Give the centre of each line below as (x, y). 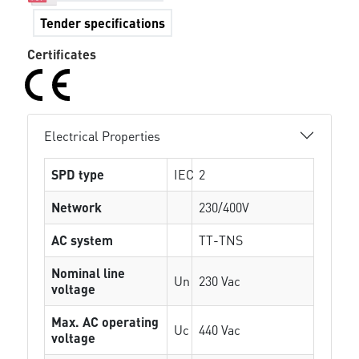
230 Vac (220, 281)
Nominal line (89, 273)
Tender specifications (103, 23)
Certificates (62, 54)
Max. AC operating (105, 322)
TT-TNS (221, 240)
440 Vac (220, 330)
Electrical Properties (103, 135)
